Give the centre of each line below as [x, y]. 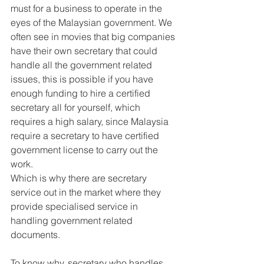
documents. [35, 235]
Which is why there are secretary [80, 178]
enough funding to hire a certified [82, 93]
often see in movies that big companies [94, 37]
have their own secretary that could [85, 51]
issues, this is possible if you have [83, 79]
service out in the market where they [87, 192]
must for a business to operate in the [88, 8]
